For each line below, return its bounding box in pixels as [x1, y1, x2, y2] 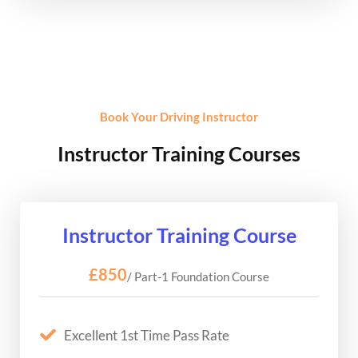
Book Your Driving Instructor [100, 109, 258, 124]
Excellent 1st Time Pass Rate [64, 326, 229, 344]
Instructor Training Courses [58, 141, 300, 165]
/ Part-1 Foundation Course [127, 268, 269, 284]
